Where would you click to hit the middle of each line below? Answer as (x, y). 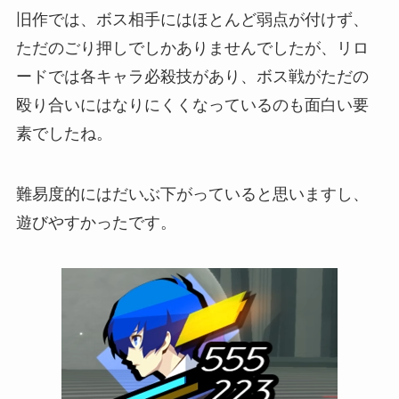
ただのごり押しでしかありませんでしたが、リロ (192, 48)
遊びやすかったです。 (96, 222)
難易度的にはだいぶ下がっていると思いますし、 (192, 194)
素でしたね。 (64, 133)
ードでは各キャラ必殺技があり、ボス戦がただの (192, 76)
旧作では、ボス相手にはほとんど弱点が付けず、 (192, 19)
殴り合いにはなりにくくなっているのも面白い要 (192, 105)
